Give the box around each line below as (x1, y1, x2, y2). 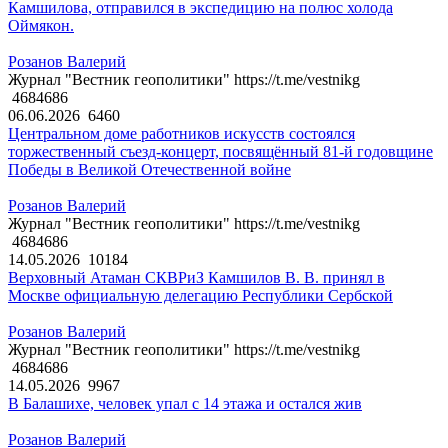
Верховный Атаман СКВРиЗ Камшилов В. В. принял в (8, 269, 385, 287)
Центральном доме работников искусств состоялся (8, 125, 355, 143)
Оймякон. (8, 17, 74, 35)
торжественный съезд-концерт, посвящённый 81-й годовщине (8, 143, 433, 161)
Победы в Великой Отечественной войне (8, 161, 291, 179)
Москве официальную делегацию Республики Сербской (8, 287, 393, 305)
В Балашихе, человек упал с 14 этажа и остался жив (8, 395, 362, 413)
